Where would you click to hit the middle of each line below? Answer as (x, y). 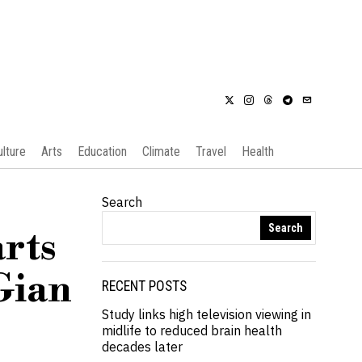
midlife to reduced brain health (192, 330)
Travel (210, 152)
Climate (161, 152)
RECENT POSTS (144, 286)
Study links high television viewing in (206, 314)
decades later (142, 347)
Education (102, 152)
